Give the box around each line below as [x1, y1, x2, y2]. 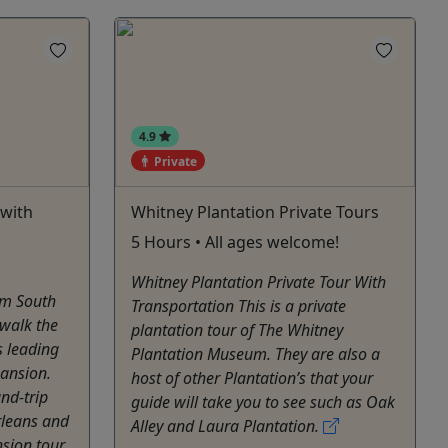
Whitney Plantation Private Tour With [131, 271, 386, 294]
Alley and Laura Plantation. [131, 415, 323, 438]
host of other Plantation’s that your [131, 367, 373, 390]
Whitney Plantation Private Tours [131, 201, 379, 224]
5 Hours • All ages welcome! [131, 231, 339, 254]
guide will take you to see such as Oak [131, 391, 395, 414]
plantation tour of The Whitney [131, 319, 343, 342]
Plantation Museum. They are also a [131, 343, 380, 366]
